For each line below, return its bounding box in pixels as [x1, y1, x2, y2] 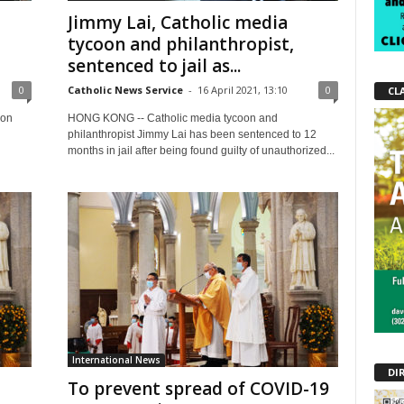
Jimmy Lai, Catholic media [67, 11, 288, 34]
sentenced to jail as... [67, 54, 241, 78]
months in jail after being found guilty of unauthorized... [67, 144, 335, 157]
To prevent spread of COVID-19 [67, 377, 329, 400]
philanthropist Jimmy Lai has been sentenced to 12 [67, 128, 317, 141]
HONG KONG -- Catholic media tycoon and [67, 112, 278, 124]
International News [71, 353, 161, 366]
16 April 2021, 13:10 [197, 83, 288, 96]
